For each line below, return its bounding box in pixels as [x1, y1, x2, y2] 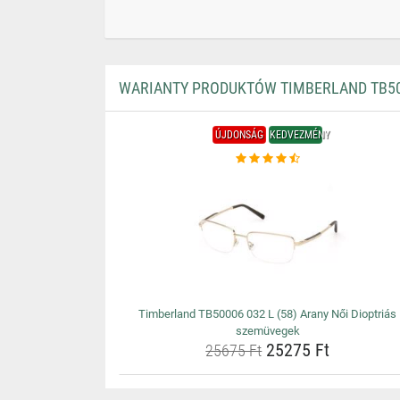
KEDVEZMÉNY [270, 129, 330, 141]
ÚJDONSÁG [215, 129, 264, 141]
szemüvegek [235, 324, 300, 337]
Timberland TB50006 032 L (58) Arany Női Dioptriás [138, 307, 397, 321]
